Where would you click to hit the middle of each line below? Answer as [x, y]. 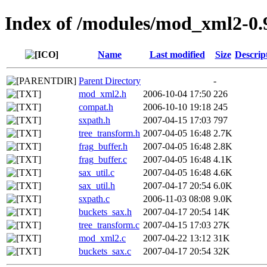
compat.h [96, 107]
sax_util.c [97, 172]
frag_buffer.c [103, 159]
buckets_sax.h [105, 212]
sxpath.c [94, 198]
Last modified [177, 54]
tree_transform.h [109, 133]
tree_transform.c [109, 225]
